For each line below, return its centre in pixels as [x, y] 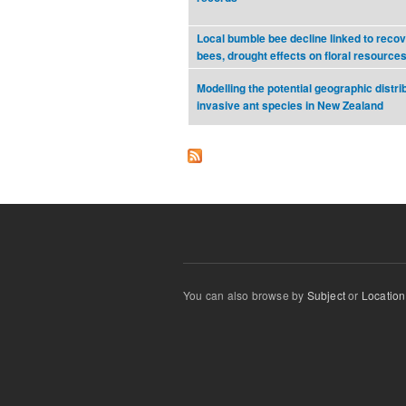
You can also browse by [245, 295]
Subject [326, 295]
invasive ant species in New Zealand [290, 106]
